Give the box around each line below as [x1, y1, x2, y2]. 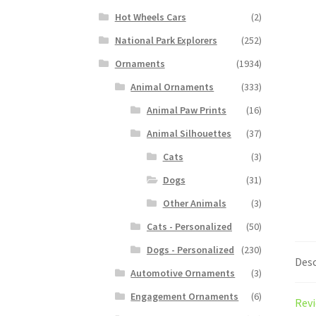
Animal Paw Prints [146, 103, 226, 116]
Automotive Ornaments [130, 266, 236, 279]
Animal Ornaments [130, 80, 214, 93]
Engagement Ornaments [130, 289, 239, 303]
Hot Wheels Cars [114, 10, 186, 23]
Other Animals [162, 196, 226, 209]
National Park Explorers [114, 33, 217, 47]
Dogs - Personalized [146, 243, 234, 256]
